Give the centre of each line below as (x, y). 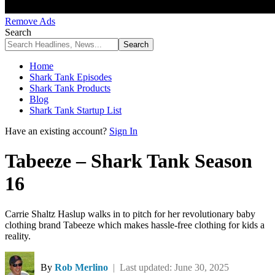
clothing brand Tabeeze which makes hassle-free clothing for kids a (135, 225)
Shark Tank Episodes (71, 77)
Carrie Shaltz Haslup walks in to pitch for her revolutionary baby (130, 214)
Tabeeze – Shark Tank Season (129, 161)
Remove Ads (30, 21)
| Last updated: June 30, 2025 (170, 267)
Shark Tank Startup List (76, 110)
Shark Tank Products (70, 88)
